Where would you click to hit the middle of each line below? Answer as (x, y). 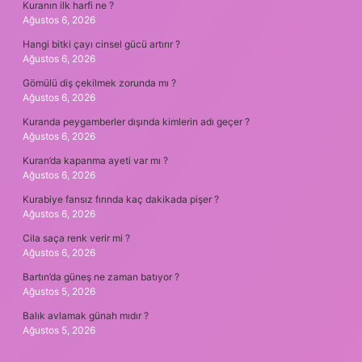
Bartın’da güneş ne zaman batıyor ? (101, 276)
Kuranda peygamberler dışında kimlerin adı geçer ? (136, 121)
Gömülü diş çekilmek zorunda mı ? (99, 82)
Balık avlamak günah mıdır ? (86, 315)
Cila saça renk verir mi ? (76, 238)
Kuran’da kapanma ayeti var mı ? (95, 160)
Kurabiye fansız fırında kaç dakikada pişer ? (121, 199)
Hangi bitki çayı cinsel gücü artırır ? (101, 44)
